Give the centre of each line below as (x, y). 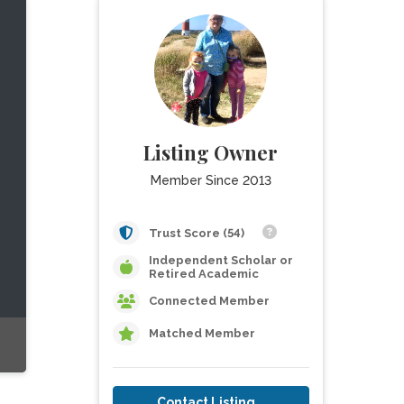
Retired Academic (203, 274)
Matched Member (202, 333)
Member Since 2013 (211, 180)
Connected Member (209, 301)
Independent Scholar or (220, 260)
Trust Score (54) (197, 233)
